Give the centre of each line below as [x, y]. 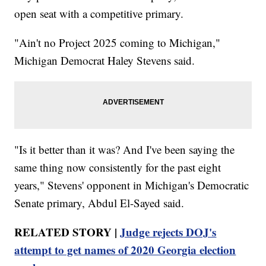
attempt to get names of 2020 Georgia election [125, 249]
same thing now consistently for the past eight [118, 167]
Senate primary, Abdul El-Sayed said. [99, 202]
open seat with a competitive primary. [99, 13]
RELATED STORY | [67, 232]
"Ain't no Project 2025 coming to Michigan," [118, 42]
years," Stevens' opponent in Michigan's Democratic [132, 185]
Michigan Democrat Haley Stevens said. [105, 60]
